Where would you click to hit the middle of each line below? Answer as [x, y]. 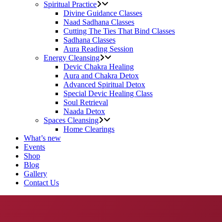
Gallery [35, 174]
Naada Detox [84, 111]
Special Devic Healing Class [108, 93]
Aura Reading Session [98, 49]
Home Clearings [89, 129]
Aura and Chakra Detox [101, 76]
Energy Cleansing [72, 58]
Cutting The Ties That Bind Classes [119, 31]
